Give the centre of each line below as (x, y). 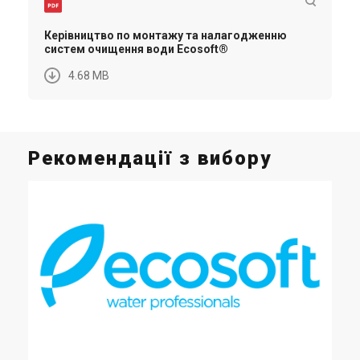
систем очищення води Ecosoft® (136, 49)
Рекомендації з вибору (150, 158)
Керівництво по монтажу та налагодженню (166, 35)
